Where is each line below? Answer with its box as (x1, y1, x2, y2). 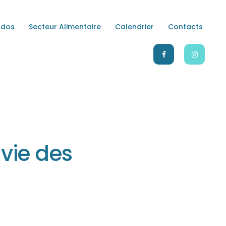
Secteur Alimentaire (29, 22, 101, 32)
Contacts (168, 22, 203, 32)
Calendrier (115, 22, 154, 32)
